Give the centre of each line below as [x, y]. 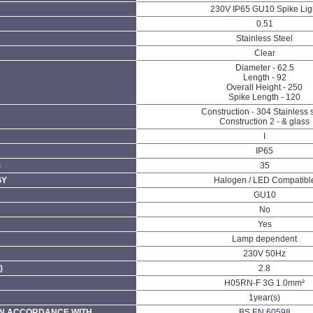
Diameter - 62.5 [264, 67]
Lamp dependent [265, 239]
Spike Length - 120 [265, 97]
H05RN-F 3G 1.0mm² [265, 283]
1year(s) [265, 297]
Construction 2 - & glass [265, 121]
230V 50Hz [265, 253]
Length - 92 [264, 77]
